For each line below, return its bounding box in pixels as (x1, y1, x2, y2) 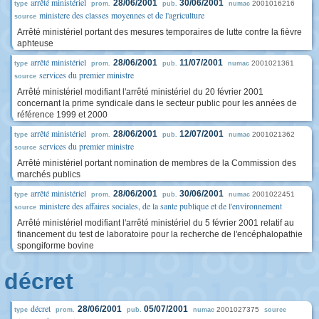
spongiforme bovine (17, 241, 94, 251)
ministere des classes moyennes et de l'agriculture (39, 9, 204, 21)
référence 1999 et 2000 (17, 110, 108, 120)
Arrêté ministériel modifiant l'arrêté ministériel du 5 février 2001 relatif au (17, 218, 294, 228)
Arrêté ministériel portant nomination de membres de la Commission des (17, 158, 296, 168)
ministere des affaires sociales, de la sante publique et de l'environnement (39, 200, 282, 211)
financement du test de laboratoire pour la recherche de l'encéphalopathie (17, 229, 303, 239)
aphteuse (17, 38, 53, 48)
